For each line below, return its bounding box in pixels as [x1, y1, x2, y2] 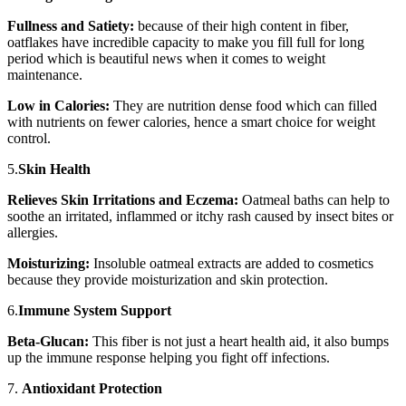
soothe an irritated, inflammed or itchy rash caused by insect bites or [7, 208, 393, 225]
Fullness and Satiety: [7, 18, 138, 34]
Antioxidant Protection [22, 381, 162, 397]
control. [7, 130, 51, 147]
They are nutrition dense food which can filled [110, 98, 377, 114]
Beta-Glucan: [7, 333, 89, 350]
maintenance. [7, 67, 82, 83]
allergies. [7, 225, 58, 241]
